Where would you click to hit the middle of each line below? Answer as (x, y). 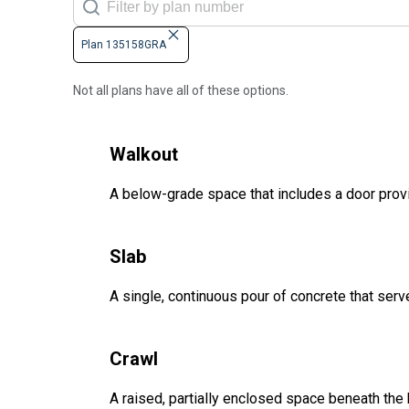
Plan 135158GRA (124, 45)
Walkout (144, 155)
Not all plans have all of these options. (181, 91)
